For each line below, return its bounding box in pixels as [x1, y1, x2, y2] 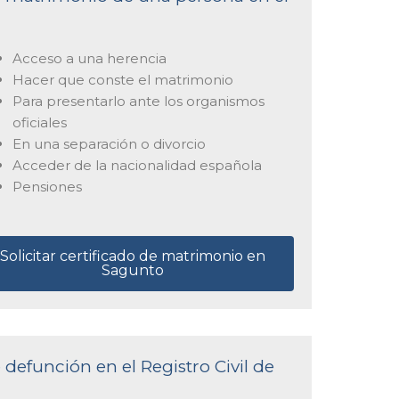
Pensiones [12, 178, 82, 195]
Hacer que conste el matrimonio [12, 71, 233, 88]
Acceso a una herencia [12, 50, 167, 67]
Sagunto [102, 261, 165, 279]
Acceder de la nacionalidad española [12, 157, 262, 174]
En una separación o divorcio [12, 135, 206, 152]
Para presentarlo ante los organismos [12, 93, 265, 110]
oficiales [12, 114, 67, 131]
